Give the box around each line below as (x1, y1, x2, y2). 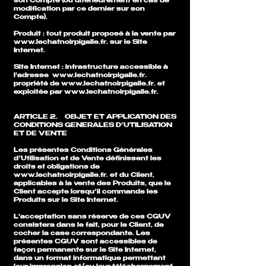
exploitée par (14, 89, 64, 96)
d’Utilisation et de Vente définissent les (14, 156, 161, 162)
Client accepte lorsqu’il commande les (14, 189, 158, 195)
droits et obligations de (14, 164, 100, 170)
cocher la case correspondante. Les (14, 230, 150, 237)
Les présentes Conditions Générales (14, 147, 153, 154)
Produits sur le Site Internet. (14, 197, 120, 204)
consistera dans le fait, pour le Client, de (14, 222, 164, 229)
